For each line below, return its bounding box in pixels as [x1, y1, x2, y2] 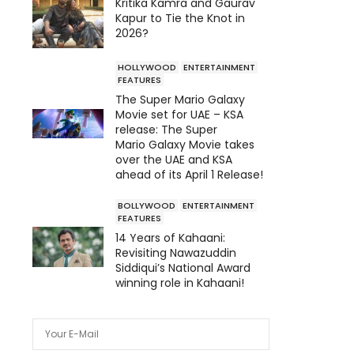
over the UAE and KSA [115, 151, 232, 168]
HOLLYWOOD [118, 60, 176, 73]
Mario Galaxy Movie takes [115, 136, 254, 153]
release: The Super [115, 121, 217, 137]
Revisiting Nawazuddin [115, 244, 236, 261]
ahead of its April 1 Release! [115, 166, 263, 183]
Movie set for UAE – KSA [115, 106, 243, 122]
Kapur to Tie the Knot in [115, 10, 245, 27]
